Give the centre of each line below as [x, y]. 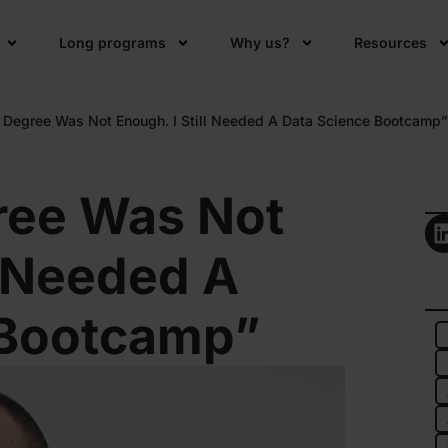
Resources [391, 42]
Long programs [113, 42]
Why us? [260, 42]
